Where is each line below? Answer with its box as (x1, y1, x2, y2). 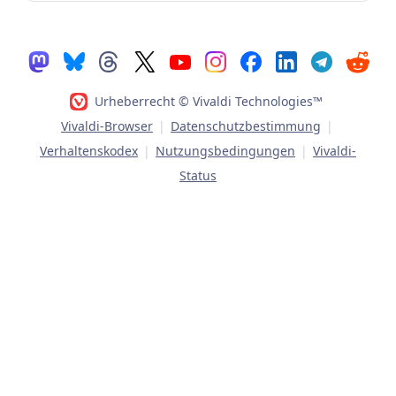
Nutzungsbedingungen (156, 142, 295, 160)
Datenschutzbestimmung (171, 118, 321, 135)
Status (179, 167, 217, 185)
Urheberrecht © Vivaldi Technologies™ (95, 93, 323, 110)
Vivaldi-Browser (61, 118, 153, 135)
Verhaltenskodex (40, 142, 138, 160)
